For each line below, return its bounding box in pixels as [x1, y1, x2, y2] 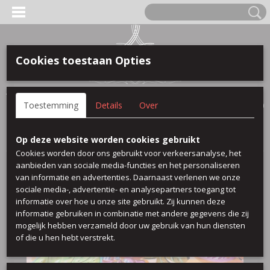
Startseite [6, 133, 45, 145]
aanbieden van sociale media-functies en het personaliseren [16, 160, 240, 171]
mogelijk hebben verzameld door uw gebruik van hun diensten [16, 220, 245, 231]
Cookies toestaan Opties [16, 53, 151, 67]
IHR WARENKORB [203, 86, 264, 97]
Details [95, 99, 122, 111]
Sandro [125, 133, 154, 145]
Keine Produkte [197, 99, 256, 110]
